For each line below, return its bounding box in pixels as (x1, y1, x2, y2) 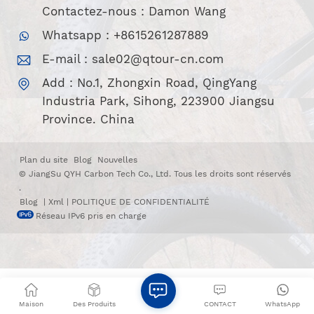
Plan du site (20, 155, 68, 165)
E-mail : (42, 52, 92, 66)
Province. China (42, 112, 135, 126)
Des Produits (72, 300, 116, 308)
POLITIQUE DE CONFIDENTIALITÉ (71, 197, 210, 207)
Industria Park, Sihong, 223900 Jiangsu (42, 94, 275, 108)
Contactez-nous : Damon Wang (42, 4, 226, 18)
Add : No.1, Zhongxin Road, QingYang (42, 76, 257, 90)
